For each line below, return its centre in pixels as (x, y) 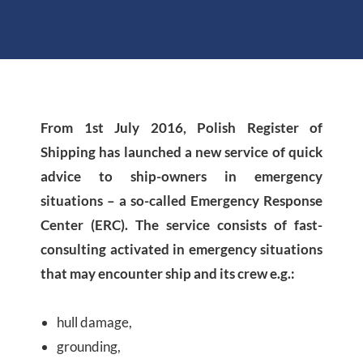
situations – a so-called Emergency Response (181, 201)
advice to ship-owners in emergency (181, 177)
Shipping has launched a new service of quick (181, 152)
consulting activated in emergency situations (181, 250)
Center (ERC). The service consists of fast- (181, 225)
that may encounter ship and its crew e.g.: (168, 274)
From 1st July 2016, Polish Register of (181, 128)
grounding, (89, 347)
